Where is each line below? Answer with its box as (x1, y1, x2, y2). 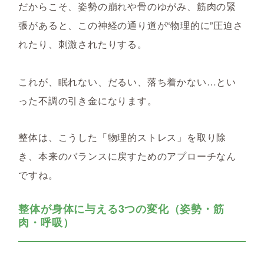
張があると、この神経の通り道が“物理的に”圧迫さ (18, 18, 243, 32)
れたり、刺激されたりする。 (18, 37, 147, 51)
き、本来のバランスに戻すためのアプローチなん (18, 149, 236, 163)
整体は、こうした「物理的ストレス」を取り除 (18, 130, 227, 144)
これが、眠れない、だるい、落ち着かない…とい (18, 75, 236, 88)
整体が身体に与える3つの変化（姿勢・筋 (18, 201, 225, 216)
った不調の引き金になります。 (18, 94, 157, 107)
